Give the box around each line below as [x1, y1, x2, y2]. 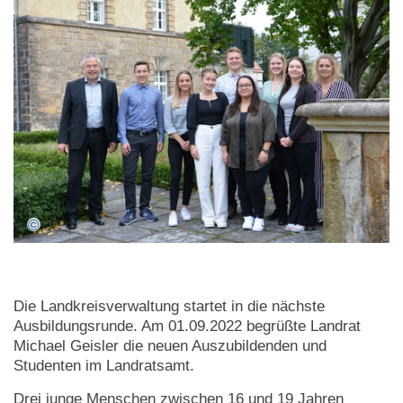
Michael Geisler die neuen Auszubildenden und [13, 337, 327, 355]
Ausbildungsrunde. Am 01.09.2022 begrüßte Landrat [13, 318, 361, 336]
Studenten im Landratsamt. [13, 357, 194, 375]
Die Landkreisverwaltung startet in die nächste [13, 298, 325, 316]
